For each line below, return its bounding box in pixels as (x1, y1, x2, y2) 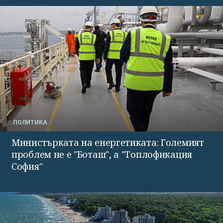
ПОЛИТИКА (13, 118, 47, 126)
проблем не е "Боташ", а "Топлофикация (11, 148, 192, 160)
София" (11, 160, 43, 172)
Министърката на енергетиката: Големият (11, 136, 204, 148)
